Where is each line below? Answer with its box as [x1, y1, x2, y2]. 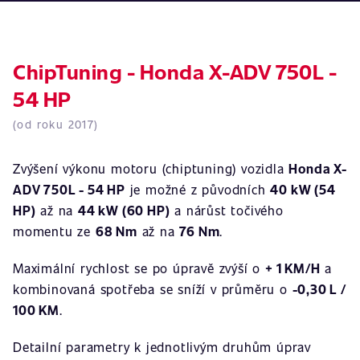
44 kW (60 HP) [78, 202, 170, 219]
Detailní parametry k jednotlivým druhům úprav [13, 338, 311, 355]
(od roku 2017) [13, 117, 99, 132]
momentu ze [13, 223, 96, 239]
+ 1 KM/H [265, 260, 321, 276]
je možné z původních [125, 181, 271, 198]
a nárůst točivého [170, 202, 284, 219]
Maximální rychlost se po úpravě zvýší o [13, 260, 265, 276]
